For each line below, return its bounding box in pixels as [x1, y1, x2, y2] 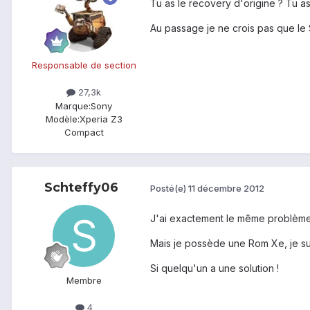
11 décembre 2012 [188, 183, 264, 194]
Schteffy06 [44, 179, 118, 195]
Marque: [55, 100, 91, 111]
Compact [64, 126, 104, 138]
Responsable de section [31, 60, 136, 71]
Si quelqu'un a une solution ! [150, 262, 279, 274]
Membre [66, 274, 102, 286]
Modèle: [45, 113, 80, 125]
